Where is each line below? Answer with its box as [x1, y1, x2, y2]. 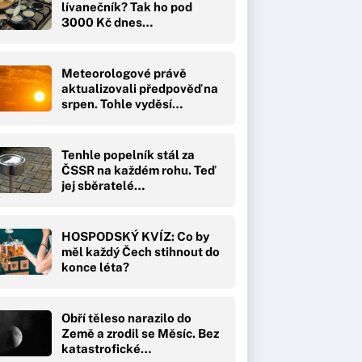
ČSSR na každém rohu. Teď [61, 162, 215, 177]
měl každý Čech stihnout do [61, 244, 220, 259]
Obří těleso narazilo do [61, 310, 192, 325]
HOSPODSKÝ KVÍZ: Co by [61, 229, 209, 243]
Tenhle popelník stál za [61, 147, 195, 162]
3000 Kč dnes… [61, 15, 153, 29]
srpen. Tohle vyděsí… [61, 96, 183, 111]
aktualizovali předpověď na [61, 81, 218, 95]
